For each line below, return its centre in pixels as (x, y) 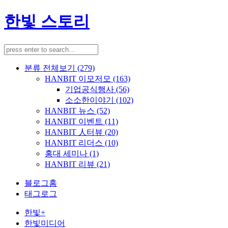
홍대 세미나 (67, 153)
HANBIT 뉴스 (71, 110)
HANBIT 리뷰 (71, 164)
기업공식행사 (91, 89)
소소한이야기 (91, 100)
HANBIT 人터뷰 (75, 132)
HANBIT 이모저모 (79, 78)
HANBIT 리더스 (75, 142)
